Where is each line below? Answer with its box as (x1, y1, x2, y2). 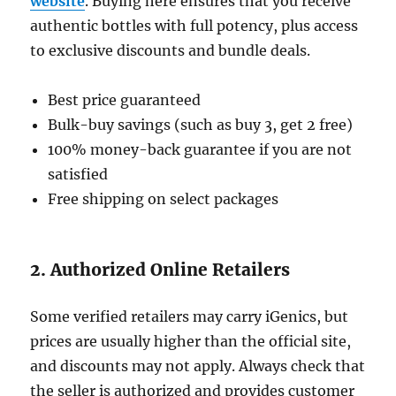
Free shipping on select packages (48, 190, 279, 209)
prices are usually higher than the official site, (30, 332, 352, 351)
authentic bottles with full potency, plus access (30, 17, 359, 35)
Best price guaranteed (48, 91, 202, 110)
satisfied (48, 165, 109, 184)
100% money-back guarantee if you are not (48, 141, 353, 159)
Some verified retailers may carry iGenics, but (30, 308, 349, 326)
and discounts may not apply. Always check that (30, 357, 366, 376)
